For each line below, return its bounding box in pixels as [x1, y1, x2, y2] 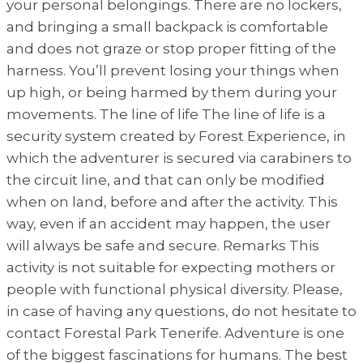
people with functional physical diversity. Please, [6, 280, 343, 297]
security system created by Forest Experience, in [6, 127, 346, 144]
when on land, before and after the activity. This [6, 193, 338, 210]
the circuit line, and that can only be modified [6, 171, 325, 188]
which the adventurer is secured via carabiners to [6, 149, 352, 166]
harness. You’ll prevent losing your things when [6, 62, 340, 79]
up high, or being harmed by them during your [6, 83, 337, 100]
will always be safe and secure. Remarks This [6, 237, 319, 254]
